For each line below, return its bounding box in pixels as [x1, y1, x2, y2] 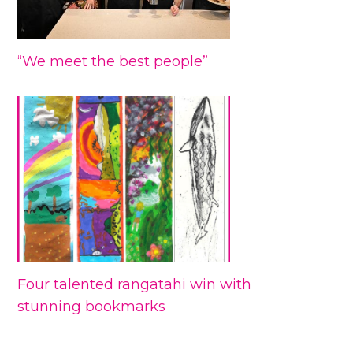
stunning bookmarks [17, 297, 166, 315]
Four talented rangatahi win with [17, 275, 252, 293]
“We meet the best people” [17, 52, 209, 70]
